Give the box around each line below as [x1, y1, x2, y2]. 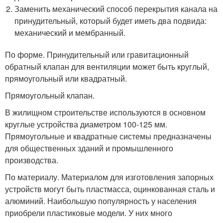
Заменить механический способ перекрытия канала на [14, 3, 218, 15]
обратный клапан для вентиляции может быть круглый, [5, 61, 209, 73]
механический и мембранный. [14, 27, 126, 39]
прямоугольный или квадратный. [5, 73, 127, 85]
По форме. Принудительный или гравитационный [5, 49, 189, 61]
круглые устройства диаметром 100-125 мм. [5, 118, 167, 130]
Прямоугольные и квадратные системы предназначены [5, 130, 212, 142]
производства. [5, 154, 58, 166]
